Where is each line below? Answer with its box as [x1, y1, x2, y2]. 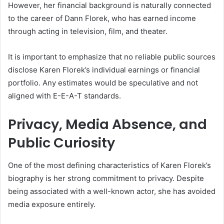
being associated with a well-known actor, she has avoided [8, 186, 215, 196]
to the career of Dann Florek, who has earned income [8, 13, 196, 23]
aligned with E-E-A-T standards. [8, 91, 121, 101]
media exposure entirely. [8, 199, 95, 209]
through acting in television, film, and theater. [8, 26, 167, 36]
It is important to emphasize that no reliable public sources [8, 52, 215, 62]
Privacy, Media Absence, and [8, 115, 207, 134]
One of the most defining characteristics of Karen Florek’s [8, 160, 211, 170]
